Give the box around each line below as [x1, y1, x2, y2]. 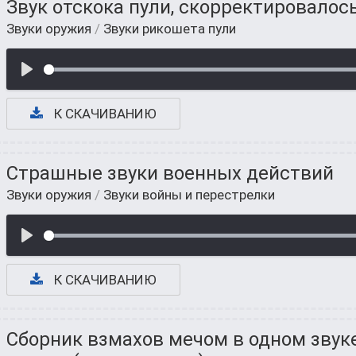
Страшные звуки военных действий [6, 162, 334, 184]
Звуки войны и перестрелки [103, 187, 275, 203]
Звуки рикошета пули [103, 21, 236, 37]
